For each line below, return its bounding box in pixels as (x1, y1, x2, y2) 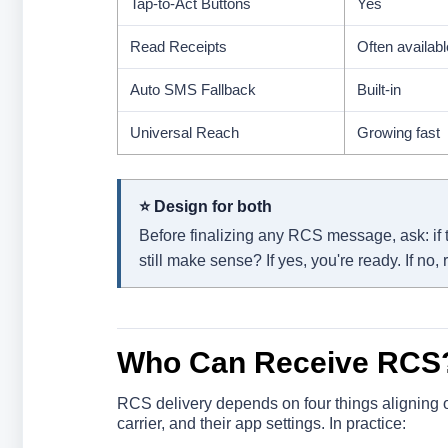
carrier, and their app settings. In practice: (116, 415, 406, 432)
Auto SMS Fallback (129, 81, 256, 98)
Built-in (356, 81, 401, 98)
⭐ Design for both (138, 198, 272, 215)
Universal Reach (129, 124, 239, 141)
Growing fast (356, 124, 440, 141)
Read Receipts (129, 38, 227, 55)
